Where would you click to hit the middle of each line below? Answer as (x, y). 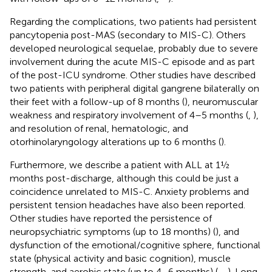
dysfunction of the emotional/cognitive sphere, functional (135, 245)
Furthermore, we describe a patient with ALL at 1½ (120, 165)
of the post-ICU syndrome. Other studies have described (133, 75)
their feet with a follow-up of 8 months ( (97, 101)
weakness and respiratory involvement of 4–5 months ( (129, 115)
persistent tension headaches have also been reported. (127, 205)
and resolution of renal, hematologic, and (99, 128)
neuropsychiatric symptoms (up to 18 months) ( (113, 231)
